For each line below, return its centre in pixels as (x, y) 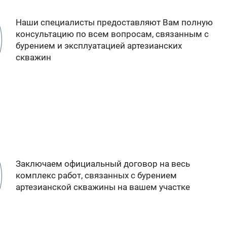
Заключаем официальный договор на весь (103, 164)
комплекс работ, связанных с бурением (97, 176)
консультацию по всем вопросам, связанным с (112, 34)
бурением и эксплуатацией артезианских (99, 45)
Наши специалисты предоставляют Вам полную (115, 22)
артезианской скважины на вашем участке (103, 187)
